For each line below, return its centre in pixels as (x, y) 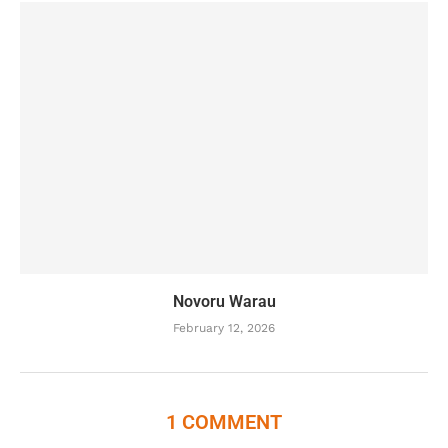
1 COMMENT (224, 422)
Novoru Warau (224, 301)
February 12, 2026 (224, 328)
